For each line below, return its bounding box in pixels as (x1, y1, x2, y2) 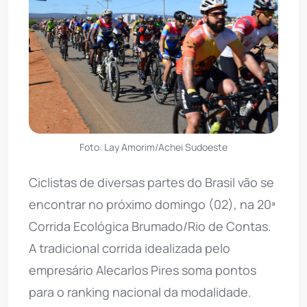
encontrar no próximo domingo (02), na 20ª (29, 195, 275, 212)
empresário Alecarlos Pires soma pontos (29, 261, 256, 278)
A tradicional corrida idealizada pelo (29, 239, 230, 256)
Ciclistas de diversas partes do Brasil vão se (29, 173, 274, 191)
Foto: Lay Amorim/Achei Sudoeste (79, 140, 228, 153)
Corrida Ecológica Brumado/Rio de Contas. (29, 217, 271, 234)
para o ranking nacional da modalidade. (29, 283, 251, 300)
